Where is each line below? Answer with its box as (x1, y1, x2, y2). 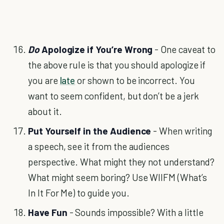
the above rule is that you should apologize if (28, 59, 206, 70)
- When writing (153, 125, 212, 136)
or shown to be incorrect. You (75, 74, 195, 86)
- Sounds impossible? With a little (69, 206, 203, 218)
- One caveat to (152, 43, 215, 55)
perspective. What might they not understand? (28, 156, 214, 167)
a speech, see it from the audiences (28, 140, 170, 152)
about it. (28, 105, 62, 117)
